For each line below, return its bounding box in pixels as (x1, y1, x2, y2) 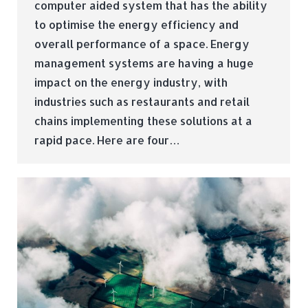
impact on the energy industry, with (34, 74, 228, 89)
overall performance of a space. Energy (34, 36, 250, 51)
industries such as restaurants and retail (34, 93, 250, 109)
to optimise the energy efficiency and (34, 16, 239, 32)
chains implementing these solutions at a (34, 113, 252, 128)
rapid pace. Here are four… (34, 132, 180, 147)
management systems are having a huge (34, 55, 254, 70)
